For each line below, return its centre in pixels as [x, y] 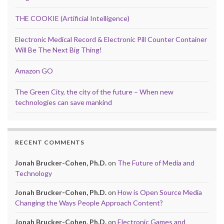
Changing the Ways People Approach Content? [89, 203]
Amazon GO [34, 71]
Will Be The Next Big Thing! [58, 50]
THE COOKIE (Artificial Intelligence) [72, 18]
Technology [33, 173]
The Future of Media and [156, 163]
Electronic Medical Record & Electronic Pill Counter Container [111, 39]
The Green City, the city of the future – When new [94, 92]
